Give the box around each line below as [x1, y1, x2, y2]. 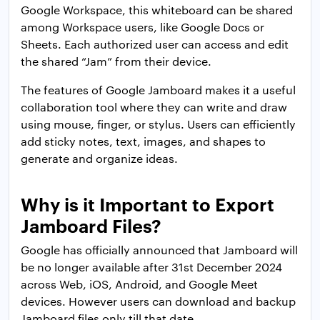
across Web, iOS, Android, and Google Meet [21, 276, 258, 292]
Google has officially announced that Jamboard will [21, 242, 298, 258]
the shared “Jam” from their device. [21, 54, 211, 69]
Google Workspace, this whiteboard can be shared [21, 2, 293, 18]
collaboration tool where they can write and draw [21, 99, 287, 115]
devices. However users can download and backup [21, 294, 296, 309]
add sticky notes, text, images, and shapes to [21, 134, 266, 149]
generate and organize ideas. [21, 151, 178, 166]
